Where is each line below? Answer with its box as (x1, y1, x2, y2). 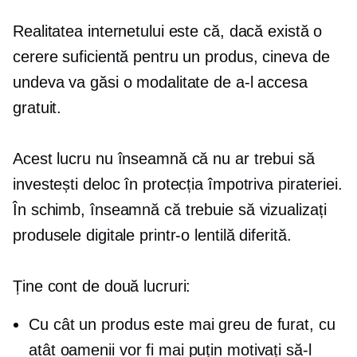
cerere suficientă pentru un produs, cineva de (13, 48, 330, 65)
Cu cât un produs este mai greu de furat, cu (29, 316, 335, 333)
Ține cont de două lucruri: (13, 277, 191, 295)
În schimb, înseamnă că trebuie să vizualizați (13, 201, 327, 218)
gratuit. (13, 99, 62, 116)
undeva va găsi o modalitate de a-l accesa (13, 73, 308, 91)
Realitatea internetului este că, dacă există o (13, 22, 323, 40)
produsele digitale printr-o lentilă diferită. (13, 226, 292, 244)
